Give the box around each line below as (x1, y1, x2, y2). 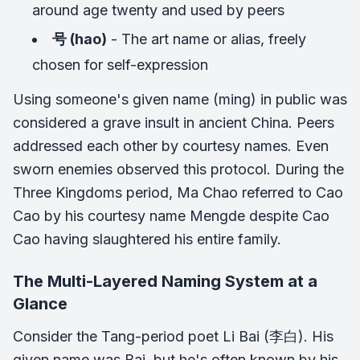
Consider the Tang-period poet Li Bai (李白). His (13, 328, 333, 345)
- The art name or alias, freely (107, 31, 306, 47)
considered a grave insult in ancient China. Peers (13, 114, 334, 131)
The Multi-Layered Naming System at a (13, 272, 317, 291)
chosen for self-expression (32, 56, 208, 73)
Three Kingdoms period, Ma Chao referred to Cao (13, 184, 343, 201)
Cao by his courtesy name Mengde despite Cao (13, 207, 329, 224)
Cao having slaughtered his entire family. (13, 231, 281, 247)
